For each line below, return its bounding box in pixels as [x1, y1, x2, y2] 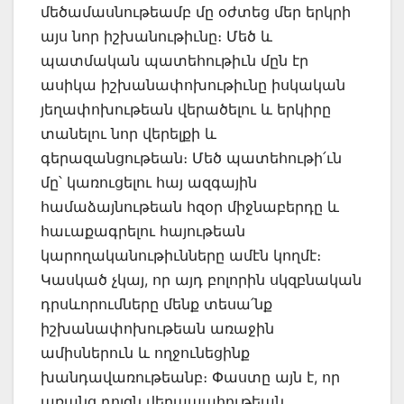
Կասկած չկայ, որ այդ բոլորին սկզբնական [41, 271, 362, 289]
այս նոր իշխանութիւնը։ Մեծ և [41, 27, 272, 46]
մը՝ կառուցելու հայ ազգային [41, 173, 257, 192]
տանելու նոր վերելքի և [41, 124, 216, 143]
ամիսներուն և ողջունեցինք [41, 344, 250, 363]
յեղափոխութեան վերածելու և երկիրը [41, 100, 331, 119]
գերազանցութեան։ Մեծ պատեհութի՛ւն [41, 149, 342, 168]
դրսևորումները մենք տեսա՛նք [41, 295, 272, 314]
